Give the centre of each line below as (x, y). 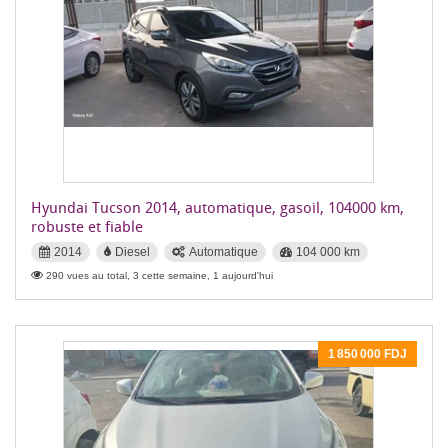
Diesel (132, 252)
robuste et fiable (87, 226)
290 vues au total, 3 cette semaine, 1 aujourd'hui (159, 275)
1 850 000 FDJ (367, 354)
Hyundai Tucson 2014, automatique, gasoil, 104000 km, (217, 207)
